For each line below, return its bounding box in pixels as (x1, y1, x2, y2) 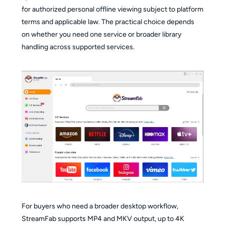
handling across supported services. (21, 42, 135, 51)
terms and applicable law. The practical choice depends (21, 17, 194, 26)
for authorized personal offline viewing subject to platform (21, 5, 203, 14)
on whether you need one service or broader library (21, 30, 181, 39)
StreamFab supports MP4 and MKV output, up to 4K (21, 214, 184, 223)
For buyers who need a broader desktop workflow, (21, 202, 178, 211)
